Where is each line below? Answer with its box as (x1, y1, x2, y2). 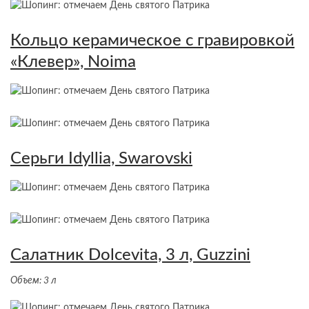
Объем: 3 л (10, 276, 57, 286)
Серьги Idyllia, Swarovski (10, 150, 192, 168)
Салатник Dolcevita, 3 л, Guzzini (10, 247, 250, 264)
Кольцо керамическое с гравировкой (10, 32, 295, 50)
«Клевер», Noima (10, 54, 136, 71)
